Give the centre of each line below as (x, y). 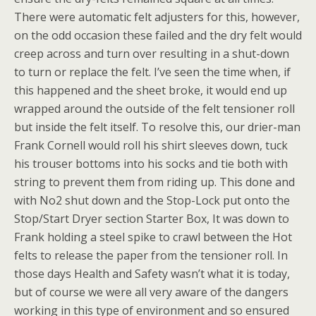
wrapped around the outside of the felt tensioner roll (154, 109)
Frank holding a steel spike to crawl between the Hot (153, 237)
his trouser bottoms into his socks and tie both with (151, 164)
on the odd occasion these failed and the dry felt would (158, 35)
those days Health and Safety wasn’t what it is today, (152, 274)
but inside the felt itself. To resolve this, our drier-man (157, 127)
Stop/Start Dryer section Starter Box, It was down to (152, 219)
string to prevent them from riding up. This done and (154, 182)
